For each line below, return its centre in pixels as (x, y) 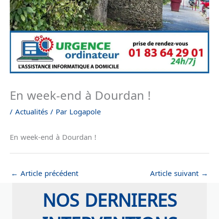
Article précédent (48, 173)
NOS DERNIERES (109, 199)
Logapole (85, 111)
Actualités (32, 111)
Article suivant (175, 173)
